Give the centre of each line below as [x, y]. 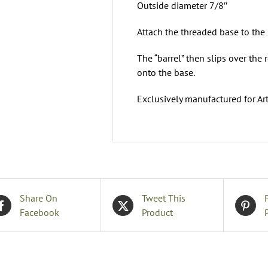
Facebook [40, 212]
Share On [39, 198]
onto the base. [166, 72]
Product [158, 212]
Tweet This [164, 198]
